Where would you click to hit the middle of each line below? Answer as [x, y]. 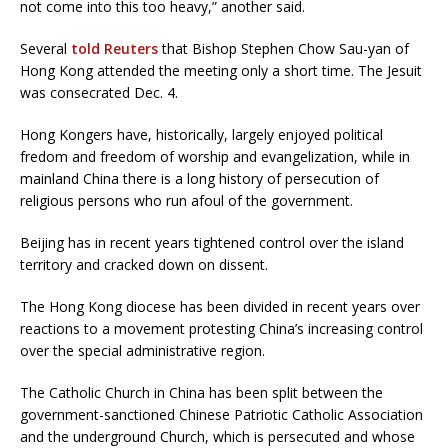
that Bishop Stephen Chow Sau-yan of [283, 48]
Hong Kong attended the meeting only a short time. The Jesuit [221, 70]
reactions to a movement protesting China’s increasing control [221, 328]
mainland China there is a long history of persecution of [199, 178]
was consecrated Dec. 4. [99, 92]
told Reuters [114, 48]
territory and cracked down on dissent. [144, 264]
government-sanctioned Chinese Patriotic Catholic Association [221, 414]
